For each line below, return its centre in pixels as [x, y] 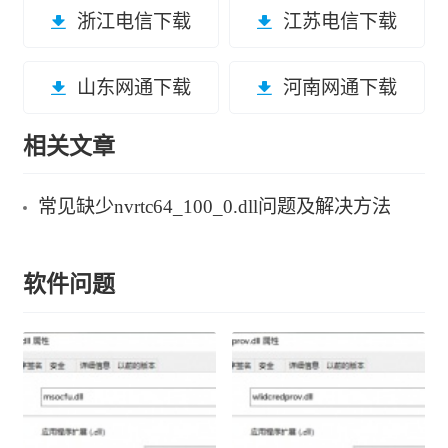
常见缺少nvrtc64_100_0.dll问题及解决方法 [215, 207]
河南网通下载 [339, 88]
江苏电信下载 [339, 21]
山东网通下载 [133, 88]
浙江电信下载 [133, 21]
